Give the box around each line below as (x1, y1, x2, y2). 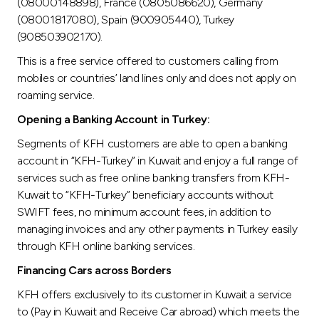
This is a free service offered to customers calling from (17, 53, 278, 68)
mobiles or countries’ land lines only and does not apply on (17, 70, 296, 85)
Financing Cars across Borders (17, 263, 172, 277)
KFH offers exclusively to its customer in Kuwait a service (17, 287, 292, 301)
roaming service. (17, 88, 95, 102)
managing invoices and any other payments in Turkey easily (17, 221, 298, 236)
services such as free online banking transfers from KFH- (17, 170, 290, 184)
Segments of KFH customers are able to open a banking (17, 136, 288, 150)
